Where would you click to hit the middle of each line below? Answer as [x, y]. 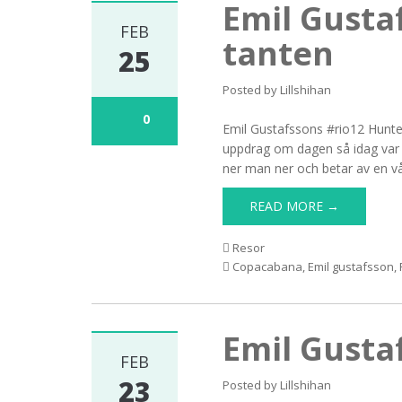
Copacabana [268, 267]
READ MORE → [295, 206]
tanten [279, 53]
